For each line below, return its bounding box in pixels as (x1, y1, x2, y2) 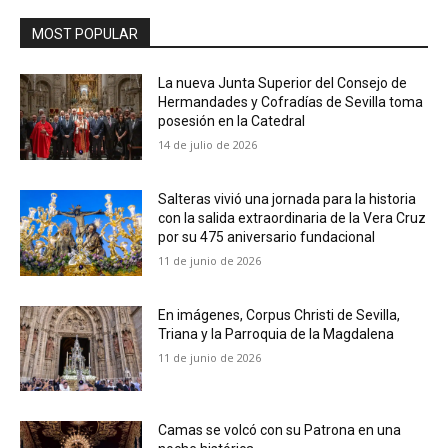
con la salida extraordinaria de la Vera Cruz (158, 209, 427, 226)
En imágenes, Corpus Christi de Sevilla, (158, 306, 401, 323)
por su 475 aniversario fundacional (158, 228, 376, 245)
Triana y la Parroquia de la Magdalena (158, 325, 395, 342)
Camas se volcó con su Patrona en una (158, 422, 402, 439)
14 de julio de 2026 (158, 137, 258, 153)
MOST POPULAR (32, 26, 138, 43)
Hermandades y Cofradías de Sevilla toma (158, 94, 424, 111)
